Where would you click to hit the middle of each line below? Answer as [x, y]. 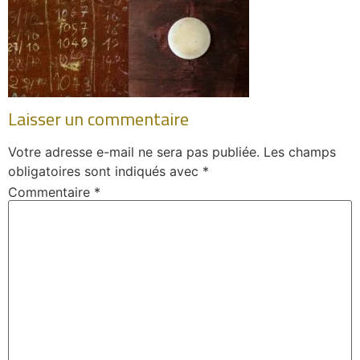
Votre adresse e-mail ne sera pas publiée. [134, 152]
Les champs [300, 152]
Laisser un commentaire [98, 119]
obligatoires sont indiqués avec [105, 171]
